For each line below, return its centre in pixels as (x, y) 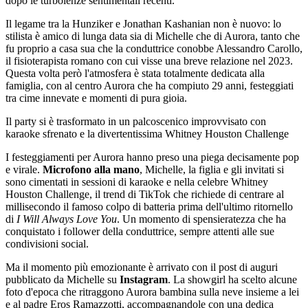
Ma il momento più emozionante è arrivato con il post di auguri (142, 267)
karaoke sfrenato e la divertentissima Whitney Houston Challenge (147, 133)
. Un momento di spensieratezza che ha (201, 219)
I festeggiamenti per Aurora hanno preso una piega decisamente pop (152, 157)
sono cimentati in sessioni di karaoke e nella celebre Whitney (137, 181)
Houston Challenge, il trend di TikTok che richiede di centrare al (145, 194)
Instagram (144, 279)
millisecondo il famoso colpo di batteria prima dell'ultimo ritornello (149, 206)
